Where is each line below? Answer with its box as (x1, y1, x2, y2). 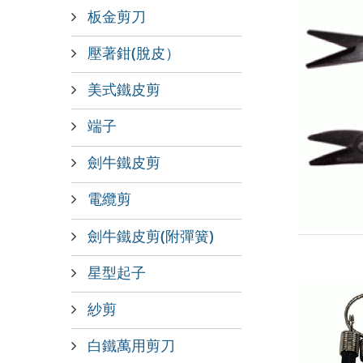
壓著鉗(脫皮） (88, 41, 180, 62)
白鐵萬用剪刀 (88, 334, 175, 355)
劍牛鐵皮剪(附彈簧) (88, 224, 214, 246)
